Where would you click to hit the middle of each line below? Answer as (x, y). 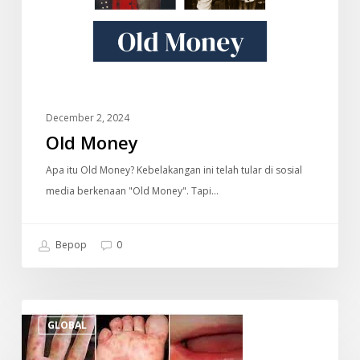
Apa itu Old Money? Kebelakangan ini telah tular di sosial (174, 170)
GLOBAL (67, 325)
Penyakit (43, 309)
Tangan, (42, 330)
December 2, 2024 (87, 118)
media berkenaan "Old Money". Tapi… (132, 191)
